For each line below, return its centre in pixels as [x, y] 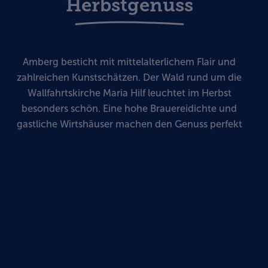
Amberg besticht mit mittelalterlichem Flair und [129, 62]
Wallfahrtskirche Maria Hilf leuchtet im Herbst [129, 93]
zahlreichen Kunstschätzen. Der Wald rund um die [129, 77]
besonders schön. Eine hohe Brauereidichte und [129, 108]
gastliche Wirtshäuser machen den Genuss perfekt [129, 124]
